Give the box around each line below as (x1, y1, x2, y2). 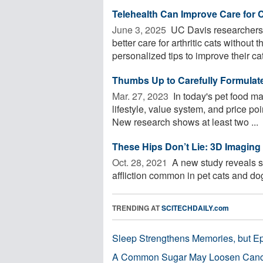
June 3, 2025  (112, 22, 168, 36)
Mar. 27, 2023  (112, 89, 171, 103)
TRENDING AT (112, 202, 161, 213)
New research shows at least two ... (112, 114, 258, 129)
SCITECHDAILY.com (161, 202, 229, 213)
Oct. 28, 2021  (112, 155, 170, 169)
